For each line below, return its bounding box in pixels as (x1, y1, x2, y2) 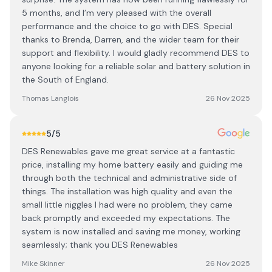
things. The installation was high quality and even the (22, 186, 233, 197)
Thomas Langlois (22, 93, 79, 103)
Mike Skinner (22, 259, 65, 268)
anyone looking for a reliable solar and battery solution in (22, 61, 250, 72)
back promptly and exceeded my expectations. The (22, 212, 230, 223)
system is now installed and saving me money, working (22, 226, 240, 237)
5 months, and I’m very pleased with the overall (22, 7, 211, 18)
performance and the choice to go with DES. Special (22, 21, 233, 32)
